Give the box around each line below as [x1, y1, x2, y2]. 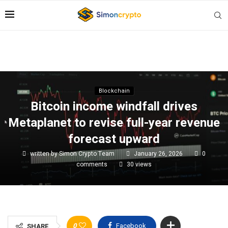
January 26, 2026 [134, 149, 183, 158]
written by [28, 149, 59, 158]
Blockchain [98, 87, 130, 95]
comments [76, 160, 107, 169]
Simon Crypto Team [59, 149, 116, 158]
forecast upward [68, 130, 160, 148]
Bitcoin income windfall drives [31, 98, 197, 116]
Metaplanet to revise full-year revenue [8, 114, 220, 132]
